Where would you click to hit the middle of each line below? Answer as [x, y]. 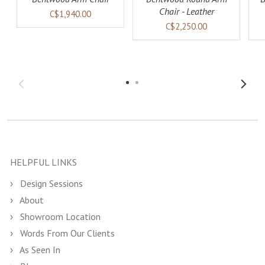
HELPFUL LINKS [43, 162]
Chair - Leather [186, 11]
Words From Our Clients [66, 233]
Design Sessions [50, 183]
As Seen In [39, 250]
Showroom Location [59, 216]
